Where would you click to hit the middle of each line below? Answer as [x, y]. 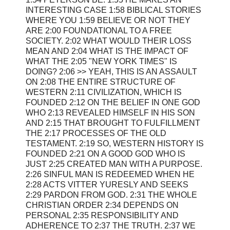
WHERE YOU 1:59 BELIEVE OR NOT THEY [108, 20]
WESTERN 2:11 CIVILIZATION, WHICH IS [104, 92]
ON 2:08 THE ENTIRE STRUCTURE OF [101, 82]
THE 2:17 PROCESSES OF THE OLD [96, 133]
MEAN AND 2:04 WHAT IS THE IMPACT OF [107, 51]
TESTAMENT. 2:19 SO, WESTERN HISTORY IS [115, 143]
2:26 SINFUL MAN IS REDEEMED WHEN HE [110, 174]
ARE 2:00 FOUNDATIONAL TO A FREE [99, 30]
